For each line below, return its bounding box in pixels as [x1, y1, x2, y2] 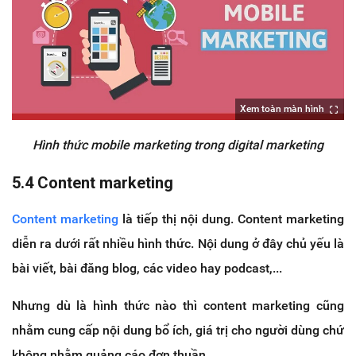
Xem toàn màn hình [240, 103, 324, 114]
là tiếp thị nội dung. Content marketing [118, 211, 344, 226]
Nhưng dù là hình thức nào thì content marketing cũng [12, 297, 344, 313]
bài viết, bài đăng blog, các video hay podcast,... [12, 260, 282, 276]
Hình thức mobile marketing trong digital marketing [33, 137, 323, 153]
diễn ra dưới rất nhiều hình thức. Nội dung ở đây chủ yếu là [12, 235, 344, 251]
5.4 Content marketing [12, 172, 173, 192]
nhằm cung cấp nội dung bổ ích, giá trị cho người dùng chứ [12, 322, 344, 338]
